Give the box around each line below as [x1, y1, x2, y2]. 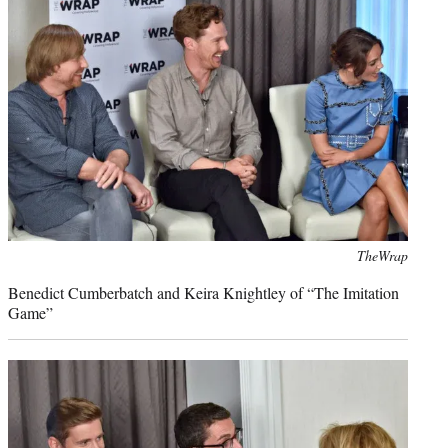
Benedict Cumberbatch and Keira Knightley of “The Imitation [8, 282, 399, 304]
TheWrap [357, 246, 408, 266]
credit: [7, 267, 44, 287]
